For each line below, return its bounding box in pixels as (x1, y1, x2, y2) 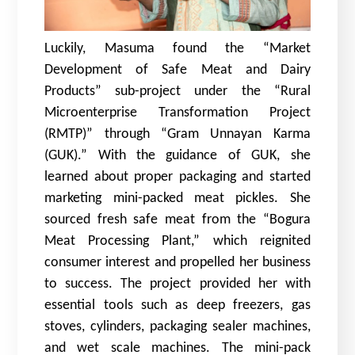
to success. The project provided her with (44, 277, 311, 292)
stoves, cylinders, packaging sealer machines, (44, 319, 311, 335)
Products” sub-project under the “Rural (44, 84, 311, 100)
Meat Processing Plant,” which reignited (44, 234, 311, 250)
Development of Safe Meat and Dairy (44, 63, 311, 78)
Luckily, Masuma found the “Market (44, 41, 311, 57)
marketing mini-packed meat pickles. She (44, 191, 311, 207)
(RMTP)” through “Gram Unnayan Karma (44, 127, 311, 143)
